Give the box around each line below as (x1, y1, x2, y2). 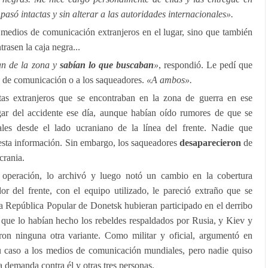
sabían (59, 60, 86, 70)
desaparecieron (179, 138, 241, 148)
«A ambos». (147, 75, 192, 85)
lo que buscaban (88, 60, 154, 70)
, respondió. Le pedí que (158, 60, 253, 70)
